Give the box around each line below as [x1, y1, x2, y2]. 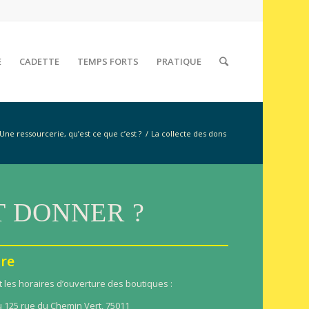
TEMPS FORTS [77, 55, 139, 68]
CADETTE [19, 55, 59, 68]
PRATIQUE [156, 55, 201, 68]
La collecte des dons [150, 128, 226, 139]
